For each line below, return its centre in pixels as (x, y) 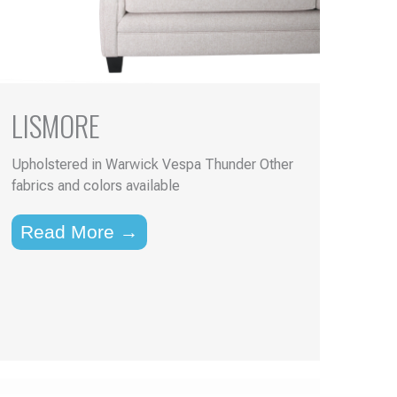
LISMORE (55, 126)
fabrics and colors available (95, 186)
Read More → (79, 232)
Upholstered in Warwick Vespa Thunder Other (152, 165)
